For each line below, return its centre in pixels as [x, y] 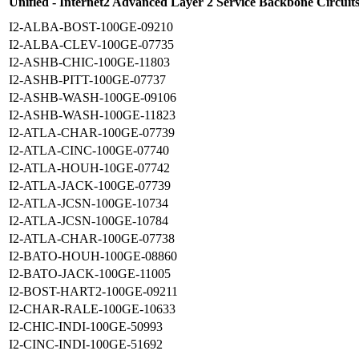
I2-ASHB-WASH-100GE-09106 [93, 98]
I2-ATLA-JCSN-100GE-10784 [89, 221]
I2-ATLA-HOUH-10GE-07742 [89, 168]
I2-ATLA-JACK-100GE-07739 [90, 186]
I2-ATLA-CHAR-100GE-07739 [92, 133]
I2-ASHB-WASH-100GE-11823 [92, 115]
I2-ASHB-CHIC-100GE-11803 [89, 63]
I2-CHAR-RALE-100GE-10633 [92, 309]
